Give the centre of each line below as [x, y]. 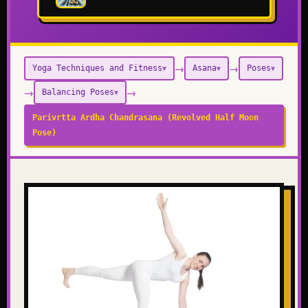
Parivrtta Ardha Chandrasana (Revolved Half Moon [145, 118]
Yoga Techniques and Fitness [97, 68]
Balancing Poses [78, 92]
